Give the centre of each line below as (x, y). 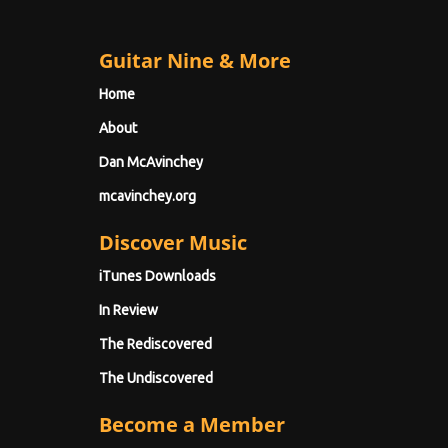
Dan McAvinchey (151, 162)
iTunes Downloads (157, 276)
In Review (128, 310)
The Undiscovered (156, 378)
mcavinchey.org (147, 196)
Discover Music (173, 243)
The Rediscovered (155, 344)
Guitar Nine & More (195, 61)
